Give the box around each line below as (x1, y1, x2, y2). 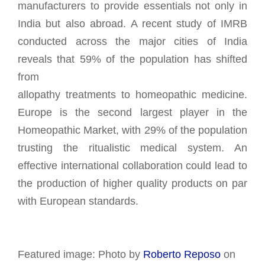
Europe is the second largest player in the (18, 106, 247, 118)
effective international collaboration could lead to (18, 159, 247, 172)
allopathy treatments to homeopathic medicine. (18, 88, 247, 101)
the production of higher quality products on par (18, 177, 247, 189)
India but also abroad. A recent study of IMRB (18, 17, 247, 30)
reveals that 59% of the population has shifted (18, 53, 247, 65)
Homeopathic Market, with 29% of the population (18, 124, 247, 136)
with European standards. (18, 195, 138, 207)
